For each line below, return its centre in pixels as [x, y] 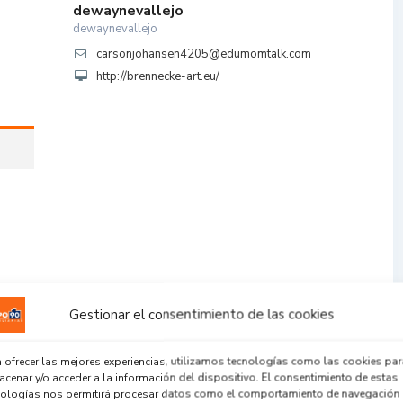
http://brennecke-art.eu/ [158, 76]
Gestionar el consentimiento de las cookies [201, 314]
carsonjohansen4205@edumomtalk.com [204, 54]
